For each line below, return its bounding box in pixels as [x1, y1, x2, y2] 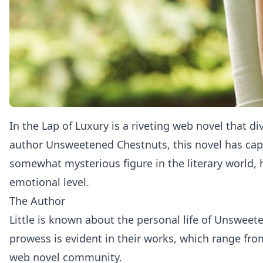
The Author [9, 194, 65, 208]
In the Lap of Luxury [9, 119, 109, 133]
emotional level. [9, 175, 89, 190]
